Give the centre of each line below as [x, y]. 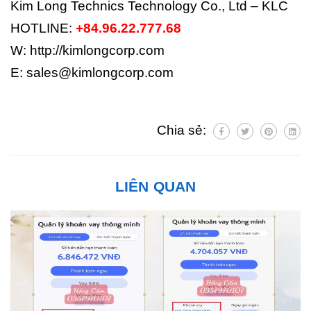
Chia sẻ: [183, 130]
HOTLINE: [43, 28]
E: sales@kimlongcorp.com [92, 72]
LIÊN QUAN [155, 186]
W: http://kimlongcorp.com [87, 50]
